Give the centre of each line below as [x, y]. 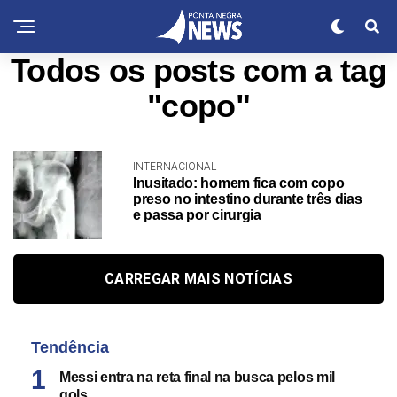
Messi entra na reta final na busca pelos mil [197, 377]
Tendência [70, 347]
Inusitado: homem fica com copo [239, 183]
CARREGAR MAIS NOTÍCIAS [198, 279]
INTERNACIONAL [175, 167]
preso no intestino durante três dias [248, 199]
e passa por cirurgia [197, 215]
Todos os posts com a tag [198, 71]
